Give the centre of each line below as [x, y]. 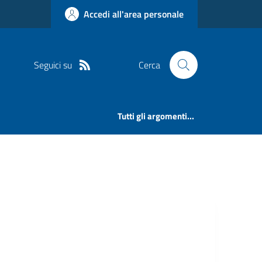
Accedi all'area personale [134, 14]
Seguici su [53, 65]
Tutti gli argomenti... [156, 116]
